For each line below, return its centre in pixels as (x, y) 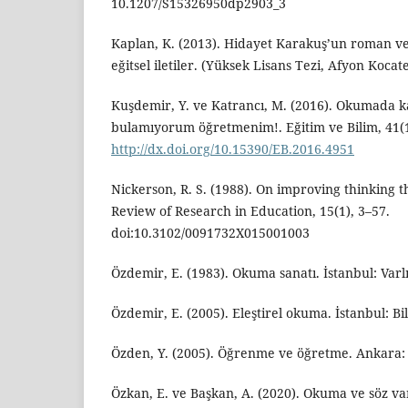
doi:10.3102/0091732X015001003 (210, 232)
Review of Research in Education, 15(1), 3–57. (250, 210)
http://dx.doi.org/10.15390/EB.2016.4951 (233, 148)
